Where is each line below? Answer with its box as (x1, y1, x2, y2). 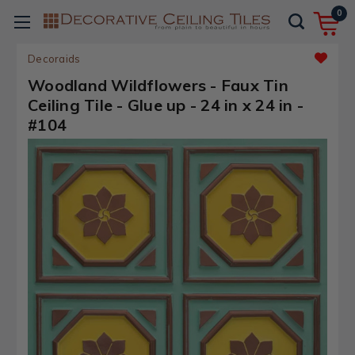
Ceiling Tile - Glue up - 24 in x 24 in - (28, 95, 303, 115)
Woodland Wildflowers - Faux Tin (28, 75, 288, 95)
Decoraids (28, 52, 81, 65)
